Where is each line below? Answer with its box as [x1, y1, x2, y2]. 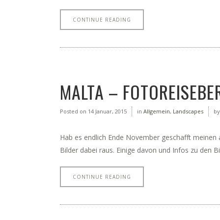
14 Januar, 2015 [86, 108, 127, 115]
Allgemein [143, 108, 170, 115]
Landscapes [173, 108, 203, 115]
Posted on [60, 108, 86, 115]
